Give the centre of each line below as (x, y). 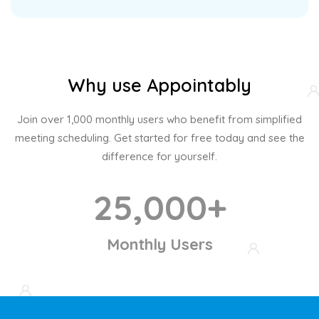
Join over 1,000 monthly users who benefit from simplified (159, 120)
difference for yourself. (159, 157)
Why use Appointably (159, 85)
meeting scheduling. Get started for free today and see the (159, 138)
